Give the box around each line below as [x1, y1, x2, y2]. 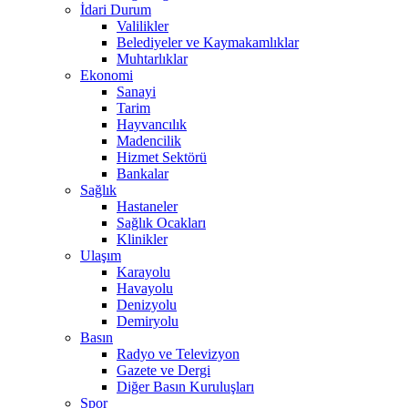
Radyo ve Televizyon [117, 346, 240, 362]
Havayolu [117, 280, 173, 297]
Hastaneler [117, 199, 178, 215]
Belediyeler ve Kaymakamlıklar [117, 35, 299, 51]
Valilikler [117, 18, 168, 35]
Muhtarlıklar [117, 51, 188, 67]
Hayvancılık [117, 117, 187, 133]
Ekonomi [80, 67, 133, 84]
